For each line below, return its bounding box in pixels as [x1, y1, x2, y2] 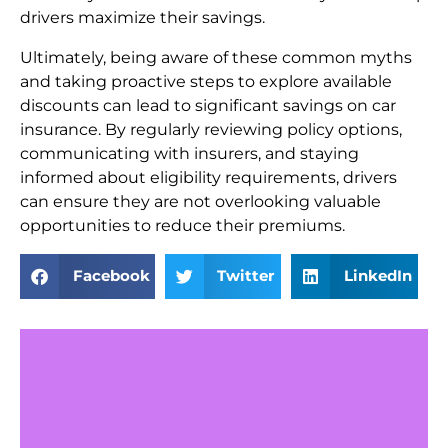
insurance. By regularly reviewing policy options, [20, 119, 402, 139]
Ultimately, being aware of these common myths [20, 47, 412, 67]
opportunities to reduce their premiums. [20, 215, 345, 235]
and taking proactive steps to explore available [20, 71, 392, 91]
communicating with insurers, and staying [20, 143, 359, 163]
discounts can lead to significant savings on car [20, 95, 396, 115]
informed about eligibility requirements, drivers [20, 167, 397, 187]
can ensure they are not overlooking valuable [20, 191, 381, 211]
